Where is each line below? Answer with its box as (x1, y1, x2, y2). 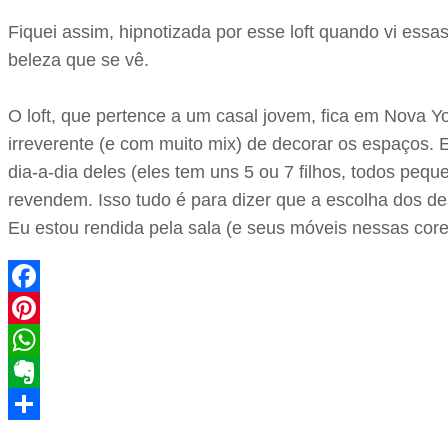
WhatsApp (8, 361, 91, 382)
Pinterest (8, 329, 79, 350)
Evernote (8, 393, 80, 414)
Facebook (8, 297, 87, 318)
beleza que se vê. (8, 49, 149, 70)
